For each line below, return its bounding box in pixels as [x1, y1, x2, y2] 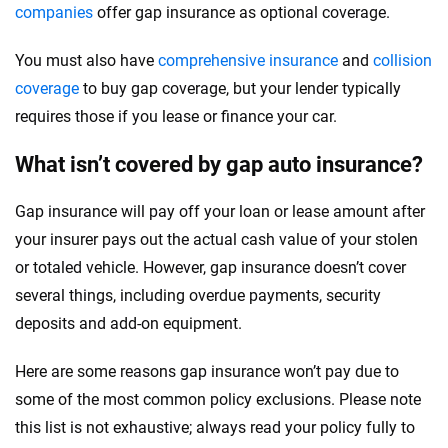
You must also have [15, 51, 158, 70]
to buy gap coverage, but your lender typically [79, 79, 401, 98]
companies [15, 3, 93, 22]
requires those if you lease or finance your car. [15, 107, 337, 126]
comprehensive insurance [158, 51, 338, 70]
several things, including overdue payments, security [15, 286, 381, 305]
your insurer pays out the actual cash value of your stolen [15, 230, 418, 249]
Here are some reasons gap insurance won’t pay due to [15, 362, 399, 381]
